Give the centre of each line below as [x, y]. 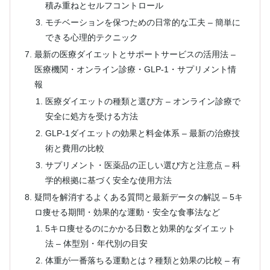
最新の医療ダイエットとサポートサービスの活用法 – [135, 55]
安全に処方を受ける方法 [91, 116]
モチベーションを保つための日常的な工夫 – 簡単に [143, 23]
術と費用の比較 [74, 148]
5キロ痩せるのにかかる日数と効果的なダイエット [140, 229]
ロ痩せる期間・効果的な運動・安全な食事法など [127, 212]
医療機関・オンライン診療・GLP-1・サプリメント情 [136, 70]
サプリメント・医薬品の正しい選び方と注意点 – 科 [143, 165]
